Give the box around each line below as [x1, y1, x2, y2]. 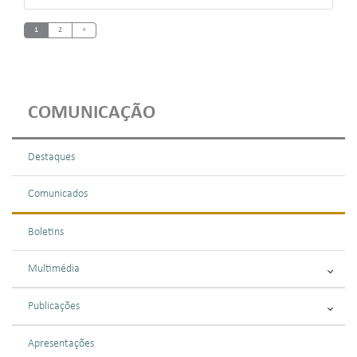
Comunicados [28, 188, 88, 201]
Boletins [28, 226, 64, 239]
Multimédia [28, 263, 80, 276]
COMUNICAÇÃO [28, 104, 155, 124]
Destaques [28, 151, 75, 164]
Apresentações [28, 338, 94, 351]
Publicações [28, 300, 80, 313]
